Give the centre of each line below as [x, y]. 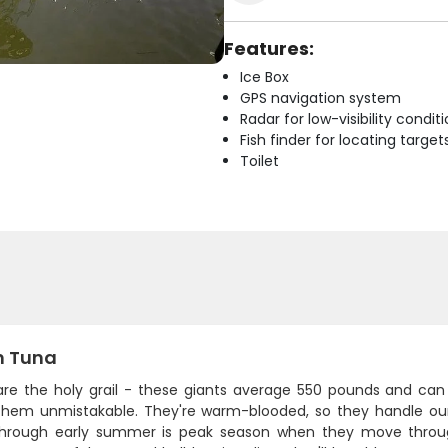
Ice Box [264, 77]
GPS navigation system [320, 98]
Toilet [259, 161]
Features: [269, 48]
